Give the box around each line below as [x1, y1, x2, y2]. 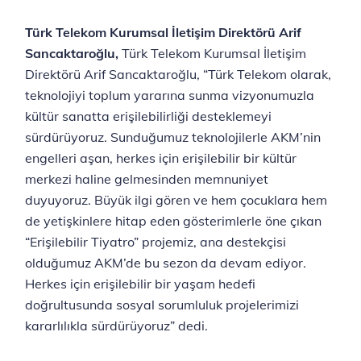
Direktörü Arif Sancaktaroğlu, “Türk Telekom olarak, [25, 65, 331, 82]
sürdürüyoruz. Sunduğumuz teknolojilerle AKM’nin [25, 128, 321, 145]
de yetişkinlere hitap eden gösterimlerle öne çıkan [25, 212, 322, 229]
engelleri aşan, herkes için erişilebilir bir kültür [25, 149, 297, 166]
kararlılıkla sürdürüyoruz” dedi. [25, 317, 208, 334]
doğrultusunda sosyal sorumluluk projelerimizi [25, 296, 299, 313]
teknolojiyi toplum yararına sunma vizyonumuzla [25, 86, 314, 103]
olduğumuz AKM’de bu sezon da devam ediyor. [25, 254, 306, 271]
